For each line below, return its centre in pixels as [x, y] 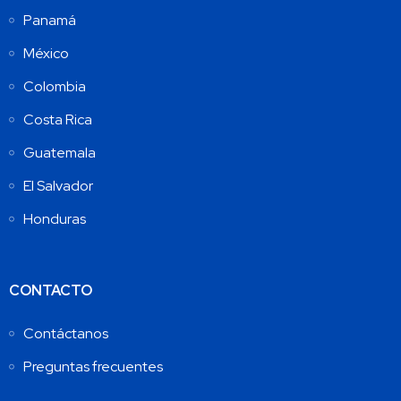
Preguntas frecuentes [93, 367]
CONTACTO [51, 291]
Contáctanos [66, 334]
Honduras [55, 219]
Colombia [55, 87]
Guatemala [60, 153]
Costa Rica [58, 120]
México [46, 54]
